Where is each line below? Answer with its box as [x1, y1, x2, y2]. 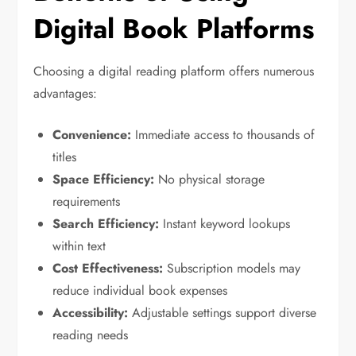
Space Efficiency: [52, 170, 155, 189]
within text [52, 237, 106, 256]
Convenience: [52, 126, 132, 145]
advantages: [33, 84, 98, 103]
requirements [52, 192, 121, 211]
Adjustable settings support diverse [128, 304, 317, 323]
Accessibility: [52, 304, 129, 323]
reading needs [52, 326, 129, 345]
